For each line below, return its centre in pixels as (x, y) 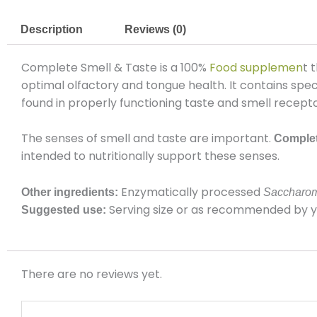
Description (52, 29)
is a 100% (185, 67)
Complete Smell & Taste (91, 67)
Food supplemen (256, 67)
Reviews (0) (155, 29)
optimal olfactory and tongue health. (124, 85)
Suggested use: (65, 209)
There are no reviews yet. (92, 274)
